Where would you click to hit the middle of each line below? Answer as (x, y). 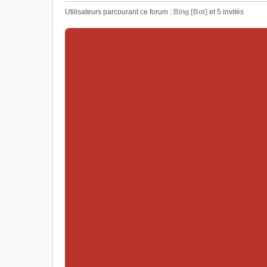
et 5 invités (226, 12)
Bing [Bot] (190, 12)
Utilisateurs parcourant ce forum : (119, 12)
